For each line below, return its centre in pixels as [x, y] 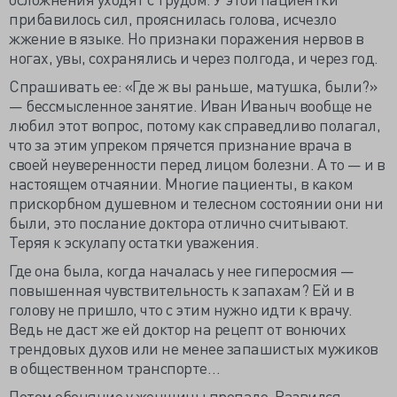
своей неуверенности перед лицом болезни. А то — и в [197, 163]
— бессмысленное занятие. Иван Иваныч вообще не [190, 105]
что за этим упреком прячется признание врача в [180, 144]
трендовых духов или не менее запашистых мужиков [194, 347]
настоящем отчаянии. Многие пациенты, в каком [181, 183]
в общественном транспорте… [114, 367]
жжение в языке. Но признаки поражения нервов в [186, 37]
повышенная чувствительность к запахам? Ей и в [182, 289]
